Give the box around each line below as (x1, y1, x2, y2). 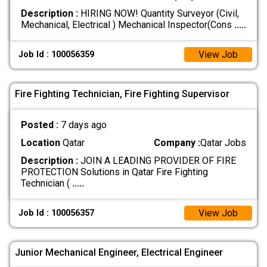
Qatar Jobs (200, 137, 247, 149)
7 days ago (60, 119, 107, 131)
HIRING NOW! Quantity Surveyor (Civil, (77, 8, 239, 20)
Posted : (20, 119, 61, 131)
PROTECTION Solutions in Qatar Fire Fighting (20, 166, 208, 178)
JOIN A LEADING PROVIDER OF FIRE (77, 155, 236, 167)
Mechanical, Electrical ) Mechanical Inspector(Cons (20, 19, 234, 31)
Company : (154, 137, 201, 149)
